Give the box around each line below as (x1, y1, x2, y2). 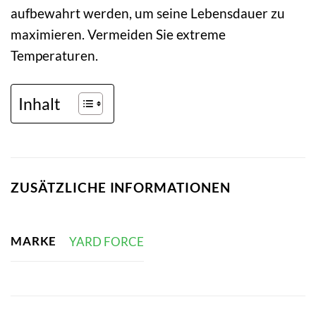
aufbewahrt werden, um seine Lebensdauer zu (11, 5, 285, 22)
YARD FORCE (68, 233, 144, 249)
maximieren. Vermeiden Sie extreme (11, 26, 226, 43)
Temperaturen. (11, 47, 98, 64)
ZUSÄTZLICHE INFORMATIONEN (11, 178, 231, 195)
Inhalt (18, 93, 61, 114)
